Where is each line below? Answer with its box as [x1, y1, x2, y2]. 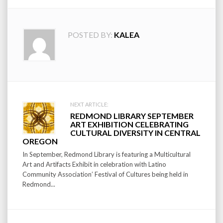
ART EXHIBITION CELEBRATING [70, 119, 189, 129]
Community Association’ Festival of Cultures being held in [22, 170, 188, 179]
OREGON [22, 136, 58, 146]
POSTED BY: [68, 30, 112, 40]
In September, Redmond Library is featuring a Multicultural [22, 150, 191, 159]
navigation [7, 119, 91, 141]
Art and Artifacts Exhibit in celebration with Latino [22, 160, 166, 169]
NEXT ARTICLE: [70, 101, 109, 108]
